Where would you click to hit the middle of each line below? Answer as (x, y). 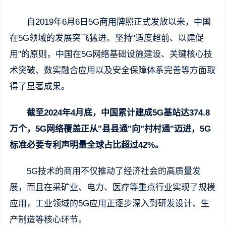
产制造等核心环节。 (48, 219)
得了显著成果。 (40, 86)
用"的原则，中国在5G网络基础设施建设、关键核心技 (111, 54)
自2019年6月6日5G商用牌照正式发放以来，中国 (119, 22)
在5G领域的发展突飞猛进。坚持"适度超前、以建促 (107, 38)
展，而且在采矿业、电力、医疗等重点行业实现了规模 (113, 187)
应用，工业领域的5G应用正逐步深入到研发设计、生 (110, 203)
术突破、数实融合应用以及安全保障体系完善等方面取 (113, 70)
